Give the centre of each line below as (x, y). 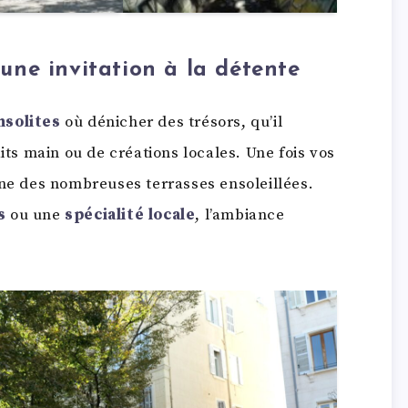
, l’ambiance (240, 215)
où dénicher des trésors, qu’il (172, 122)
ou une (36, 215)
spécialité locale (130, 215)
